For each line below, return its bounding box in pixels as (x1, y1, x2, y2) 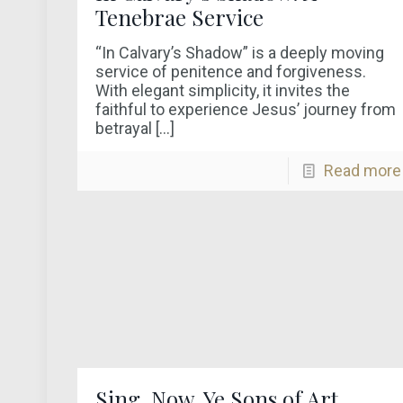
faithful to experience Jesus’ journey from (95, 100, 397, 119)
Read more (323, 161, 401, 180)
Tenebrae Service (95, 3, 264, 31)
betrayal (95, 119, 153, 138)
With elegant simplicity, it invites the (95, 81, 351, 100)
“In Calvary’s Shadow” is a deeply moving (95, 43, 385, 62)
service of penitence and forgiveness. (95, 62, 367, 81)
